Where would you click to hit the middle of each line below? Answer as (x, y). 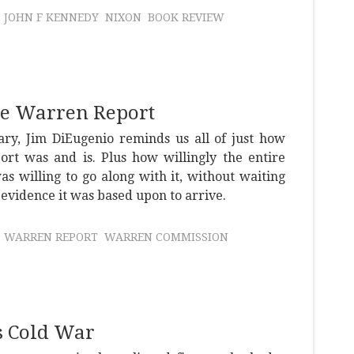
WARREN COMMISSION (166, 237)
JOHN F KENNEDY (51, 18)
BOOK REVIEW (186, 18)
